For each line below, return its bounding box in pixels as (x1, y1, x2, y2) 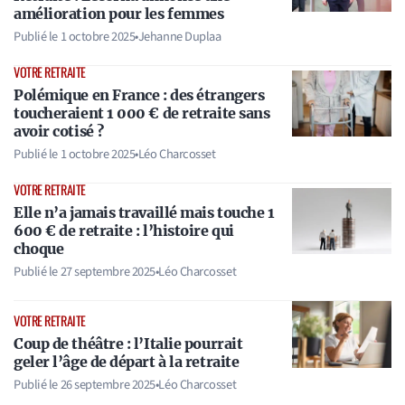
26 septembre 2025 (60, 375, 155, 395)
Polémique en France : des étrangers (14, 86, 265, 105)
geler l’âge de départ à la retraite (14, 353, 240, 372)
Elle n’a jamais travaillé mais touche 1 (14, 203, 275, 222)
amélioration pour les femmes (14, 5, 224, 24)
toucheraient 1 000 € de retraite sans (14, 104, 270, 123)
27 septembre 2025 (60, 262, 155, 282)
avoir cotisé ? (14, 122, 104, 141)
